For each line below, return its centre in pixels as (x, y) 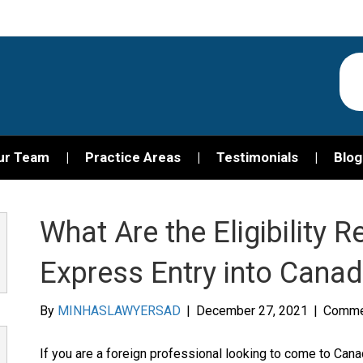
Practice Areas (132, 157)
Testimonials (257, 157)
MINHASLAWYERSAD (119, 310)
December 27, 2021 (252, 310)
